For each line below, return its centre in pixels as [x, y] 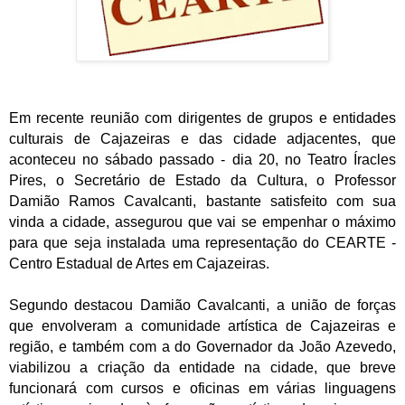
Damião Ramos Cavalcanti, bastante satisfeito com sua [202, 201]
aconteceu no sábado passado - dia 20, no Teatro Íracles [202, 159]
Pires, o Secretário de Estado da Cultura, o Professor [202, 180]
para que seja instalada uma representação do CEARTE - [202, 242]
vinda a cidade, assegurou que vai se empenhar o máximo [202, 221]
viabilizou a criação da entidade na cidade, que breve [202, 367]
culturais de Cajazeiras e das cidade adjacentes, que [202, 138]
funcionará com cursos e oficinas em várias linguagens [202, 388]
